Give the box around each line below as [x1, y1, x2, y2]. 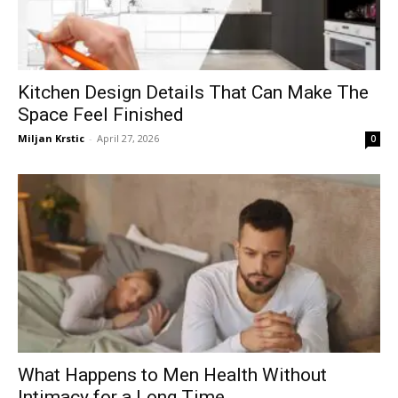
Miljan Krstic [18, 131, 84, 145]
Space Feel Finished [18, 103, 184, 125]
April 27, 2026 [97, 131, 159, 145]
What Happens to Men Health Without [18, 364, 327, 386]
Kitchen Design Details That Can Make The [18, 81, 369, 103]
